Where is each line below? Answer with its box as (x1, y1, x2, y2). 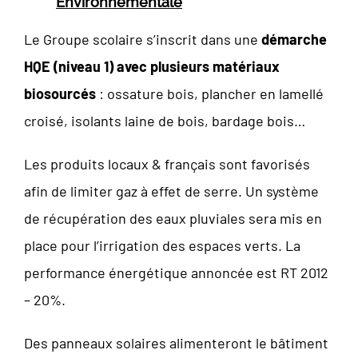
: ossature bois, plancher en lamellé (96, 84, 324, 102)
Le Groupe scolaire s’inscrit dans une (24, 30, 261, 48)
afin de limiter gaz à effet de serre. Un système (24, 181, 319, 200)
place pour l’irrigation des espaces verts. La (24, 236, 300, 254)
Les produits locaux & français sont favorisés (24, 154, 310, 173)
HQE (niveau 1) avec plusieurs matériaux (24, 57, 280, 75)
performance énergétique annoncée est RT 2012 (24, 263, 328, 281)
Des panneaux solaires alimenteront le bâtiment (24, 333, 328, 352)
